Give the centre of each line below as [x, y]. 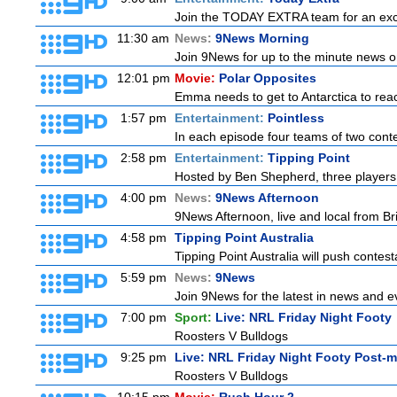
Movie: [197, 78]
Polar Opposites [268, 78]
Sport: [195, 317]
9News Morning [262, 38]
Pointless [296, 118]
